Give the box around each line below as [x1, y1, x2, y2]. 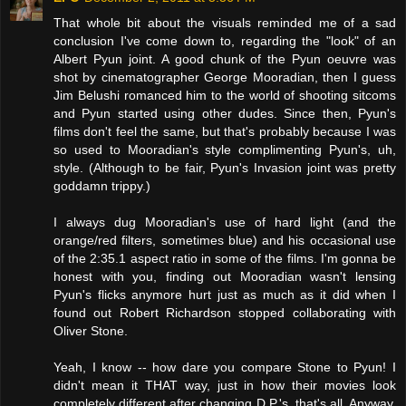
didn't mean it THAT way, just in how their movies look [53, 378, 396, 392]
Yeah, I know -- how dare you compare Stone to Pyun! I [53, 360, 396, 374]
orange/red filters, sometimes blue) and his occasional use [53, 233, 396, 247]
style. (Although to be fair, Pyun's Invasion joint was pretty [53, 160, 396, 175]
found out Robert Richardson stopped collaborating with [53, 305, 396, 320]
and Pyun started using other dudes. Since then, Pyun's [53, 106, 396, 121]
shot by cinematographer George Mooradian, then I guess [53, 70, 396, 84]
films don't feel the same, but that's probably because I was [53, 124, 396, 139]
